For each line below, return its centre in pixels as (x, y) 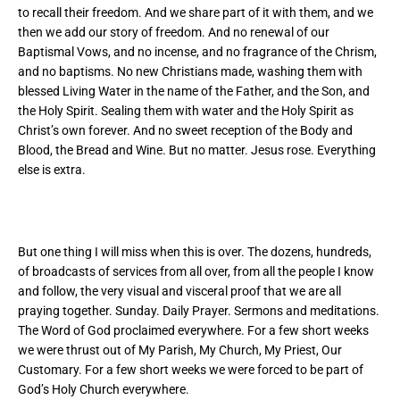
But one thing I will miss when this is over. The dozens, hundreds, (195, 251)
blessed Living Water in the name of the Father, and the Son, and (194, 91)
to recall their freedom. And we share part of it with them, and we (196, 12)
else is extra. (52, 169)
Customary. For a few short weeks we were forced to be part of (191, 369)
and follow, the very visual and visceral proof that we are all (179, 291)
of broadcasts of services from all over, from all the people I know (196, 271)
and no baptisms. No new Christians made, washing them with (190, 71)
